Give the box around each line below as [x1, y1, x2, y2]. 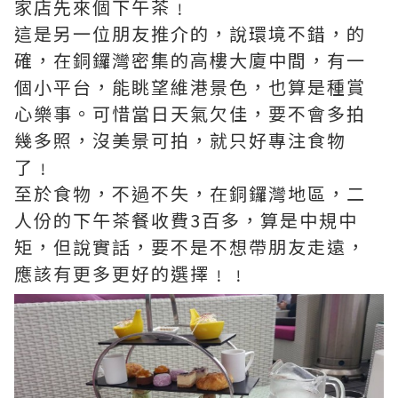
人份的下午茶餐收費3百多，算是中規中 [14, 207, 358, 233]
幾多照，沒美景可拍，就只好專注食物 [14, 127, 346, 153]
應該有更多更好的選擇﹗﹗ [14, 260, 249, 286]
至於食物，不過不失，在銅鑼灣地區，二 [14, 180, 366, 206]
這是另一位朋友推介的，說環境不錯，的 [14, 20, 366, 46]
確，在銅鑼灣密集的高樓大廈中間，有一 [14, 47, 366, 73]
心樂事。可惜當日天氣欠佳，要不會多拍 [14, 100, 366, 126]
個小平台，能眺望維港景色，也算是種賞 [14, 74, 366, 99]
